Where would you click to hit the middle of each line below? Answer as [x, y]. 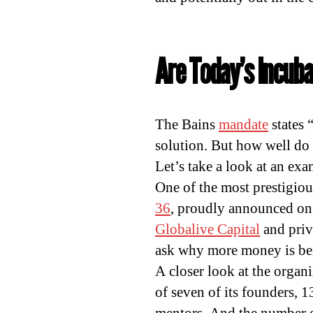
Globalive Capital [208, 230]
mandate [243, 125]
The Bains [187, 125]
